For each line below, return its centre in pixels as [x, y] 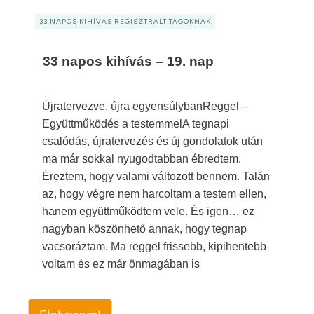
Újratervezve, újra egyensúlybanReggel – [145, 106]
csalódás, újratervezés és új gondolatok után [152, 141]
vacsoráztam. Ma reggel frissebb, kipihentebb [154, 246]
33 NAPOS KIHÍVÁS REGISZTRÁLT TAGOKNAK [125, 21]
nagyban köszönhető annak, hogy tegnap [144, 229]
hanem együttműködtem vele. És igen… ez [148, 211]
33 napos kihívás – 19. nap [128, 61]
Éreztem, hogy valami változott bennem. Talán [156, 176]
